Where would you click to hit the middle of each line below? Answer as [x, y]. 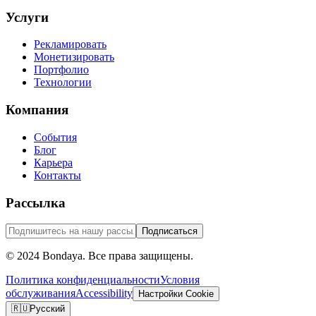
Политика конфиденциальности [83, 280]
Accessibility [104, 293]
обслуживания [41, 293]
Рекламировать [70, 44]
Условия [180, 280]
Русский [47, 309]
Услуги [27, 17]
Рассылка [36, 202]
